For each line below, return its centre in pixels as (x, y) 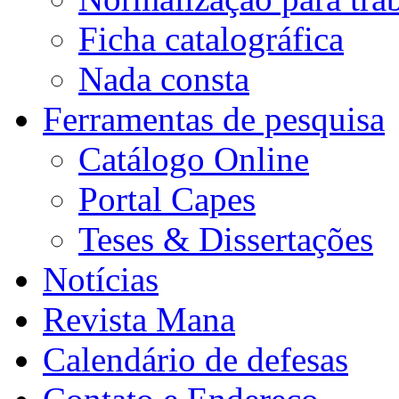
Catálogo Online (194, 159)
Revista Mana (139, 319)
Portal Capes (167, 199)
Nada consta (164, 78)
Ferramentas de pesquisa (214, 118)
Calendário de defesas (195, 359)
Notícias (101, 279)
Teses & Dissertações (226, 239)
